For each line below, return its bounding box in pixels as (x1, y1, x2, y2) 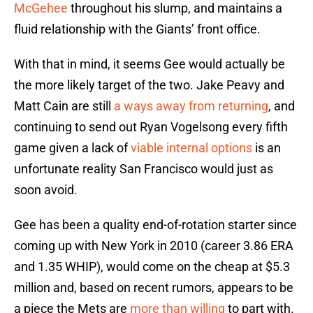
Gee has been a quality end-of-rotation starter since (14, 217, 297, 233)
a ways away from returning (114, 99, 268, 114)
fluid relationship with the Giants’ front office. (14, 22, 261, 37)
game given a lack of (14, 140, 131, 156)
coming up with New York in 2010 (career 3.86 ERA (14, 238, 293, 254)
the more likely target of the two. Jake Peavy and (14, 78, 284, 93)
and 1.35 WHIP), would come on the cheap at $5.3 (14, 259, 290, 275)
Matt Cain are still (14, 99, 114, 114)
